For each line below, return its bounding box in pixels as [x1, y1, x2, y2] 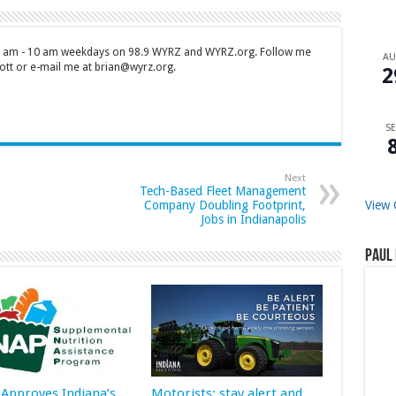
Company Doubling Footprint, [143, 198, 306, 213]
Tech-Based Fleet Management [139, 184, 306, 199]
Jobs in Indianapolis [200, 212, 306, 227]
